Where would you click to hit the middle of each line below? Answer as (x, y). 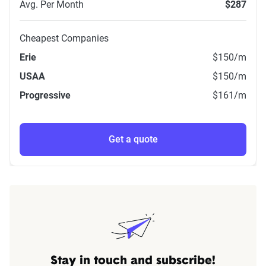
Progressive (45, 95)
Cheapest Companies (64, 38)
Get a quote (133, 139)
